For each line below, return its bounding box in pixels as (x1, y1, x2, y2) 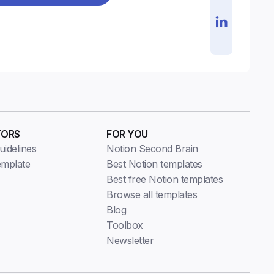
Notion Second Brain (106, 143, 198, 155)
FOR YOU (106, 128, 148, 141)
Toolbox (106, 219, 143, 232)
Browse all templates (106, 188, 198, 201)
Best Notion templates (106, 158, 202, 171)
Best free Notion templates (106, 173, 223, 186)
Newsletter (106, 234, 154, 247)
